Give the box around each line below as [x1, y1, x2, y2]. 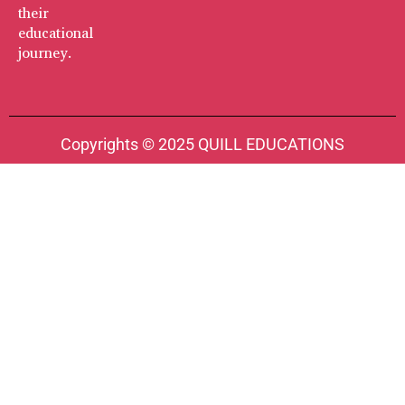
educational [18, 23, 93, 42]
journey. [18, 42, 72, 62]
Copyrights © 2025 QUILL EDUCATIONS [61, 134, 344, 154]
